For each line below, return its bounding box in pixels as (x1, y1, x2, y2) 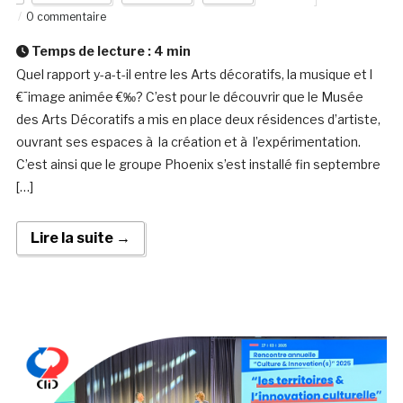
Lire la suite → (30, 229, 130, 247)
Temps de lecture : (28, 43, 154, 59)
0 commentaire (25, 10, 106, 24)
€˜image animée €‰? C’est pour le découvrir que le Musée (15, 89, 363, 105)
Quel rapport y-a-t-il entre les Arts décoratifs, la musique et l (15, 67, 372, 83)
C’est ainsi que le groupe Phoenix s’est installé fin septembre (15, 157, 381, 173)
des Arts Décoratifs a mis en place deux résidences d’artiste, (15, 112, 381, 128)
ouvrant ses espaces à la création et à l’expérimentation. (15, 134, 361, 150)
